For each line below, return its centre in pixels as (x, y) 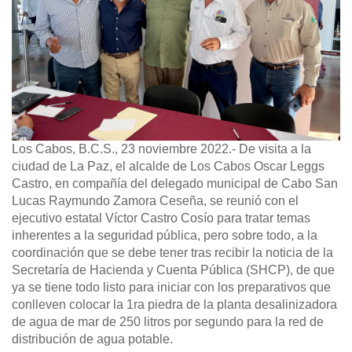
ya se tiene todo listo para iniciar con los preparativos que (171, 288)
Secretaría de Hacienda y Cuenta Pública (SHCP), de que (173, 270)
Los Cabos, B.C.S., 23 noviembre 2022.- (124, 149)
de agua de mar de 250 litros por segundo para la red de (168, 322)
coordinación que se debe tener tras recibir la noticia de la (172, 253)
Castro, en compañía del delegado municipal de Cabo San (175, 184)
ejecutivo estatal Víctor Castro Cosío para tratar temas (161, 218)
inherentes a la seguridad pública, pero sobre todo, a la (165, 236)
